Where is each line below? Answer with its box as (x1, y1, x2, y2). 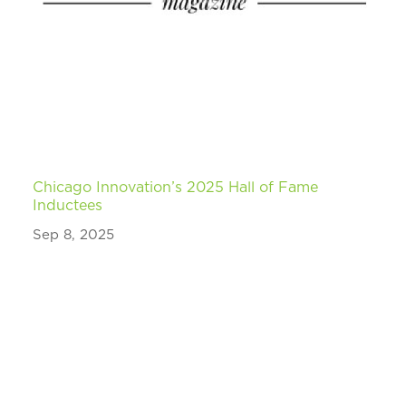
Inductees (33, 198, 103, 214)
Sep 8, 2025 (33, 228, 115, 243)
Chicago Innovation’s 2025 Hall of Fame (33, 180, 319, 196)
